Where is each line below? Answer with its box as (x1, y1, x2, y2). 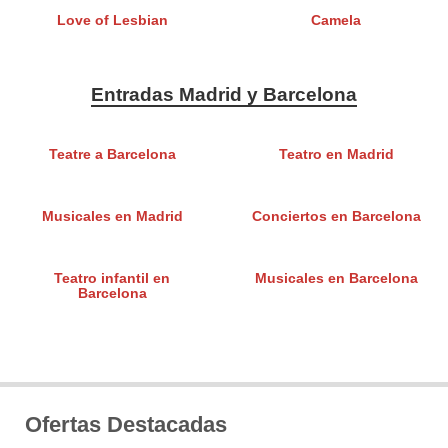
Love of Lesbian (56, 13, 168, 29)
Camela (311, 13, 361, 29)
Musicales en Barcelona (254, 271, 418, 287)
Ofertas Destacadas (25, 412, 227, 438)
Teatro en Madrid (278, 147, 394, 163)
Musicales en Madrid (41, 209, 183, 225)
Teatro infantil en (54, 271, 170, 287)
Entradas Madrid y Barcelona (91, 84, 357, 106)
